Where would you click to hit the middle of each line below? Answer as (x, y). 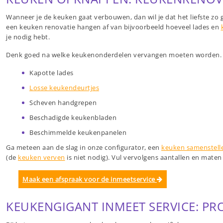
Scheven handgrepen (63, 103)
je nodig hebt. (28, 37)
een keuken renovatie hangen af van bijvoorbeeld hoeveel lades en (113, 27)
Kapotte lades (52, 73)
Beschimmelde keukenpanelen (78, 133)
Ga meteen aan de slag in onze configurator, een (84, 148)
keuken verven (42, 158)
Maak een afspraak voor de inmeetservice (90, 179)
